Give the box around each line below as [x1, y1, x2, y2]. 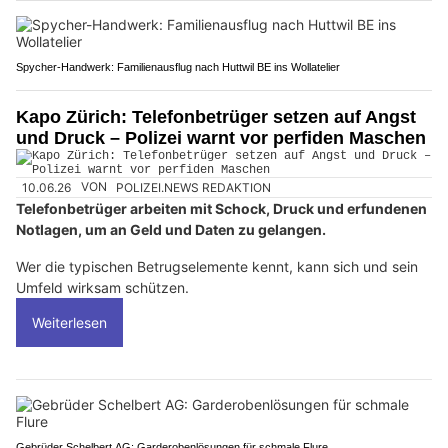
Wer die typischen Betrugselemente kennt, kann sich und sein [16, 257, 418, 275]
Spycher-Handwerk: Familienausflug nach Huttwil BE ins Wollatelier [16, 61, 340, 74]
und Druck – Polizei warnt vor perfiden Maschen [16, 128, 426, 149]
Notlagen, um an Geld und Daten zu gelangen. [16, 220, 326, 238]
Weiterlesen [32, 313, 107, 331]
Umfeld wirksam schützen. [16, 278, 189, 296]
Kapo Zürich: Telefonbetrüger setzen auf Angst [16, 107, 416, 128]
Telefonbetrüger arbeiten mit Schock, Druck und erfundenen [16, 199, 427, 217]
